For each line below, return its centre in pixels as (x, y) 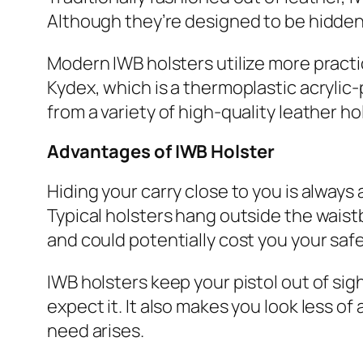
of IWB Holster (214, 152)
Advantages (100, 152)
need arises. (96, 331)
